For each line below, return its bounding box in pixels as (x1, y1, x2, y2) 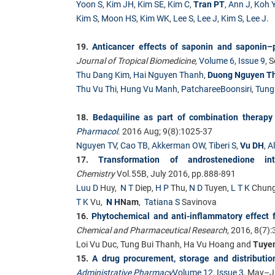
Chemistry (76, 168, 117, 179)
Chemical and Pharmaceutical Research (76, 225, 227, 235)
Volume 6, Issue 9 (199, 55, 265, 66)
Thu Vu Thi (76, 83, 117, 94)
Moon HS (101, 13, 136, 23)
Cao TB (120, 140, 148, 150)
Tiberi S (209, 140, 236, 150)
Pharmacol (76, 126, 118, 136)
